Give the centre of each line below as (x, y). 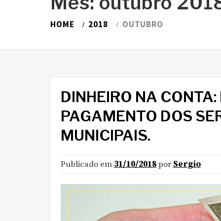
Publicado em (87, 164)
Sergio (187, 164)
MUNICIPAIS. (106, 135)
